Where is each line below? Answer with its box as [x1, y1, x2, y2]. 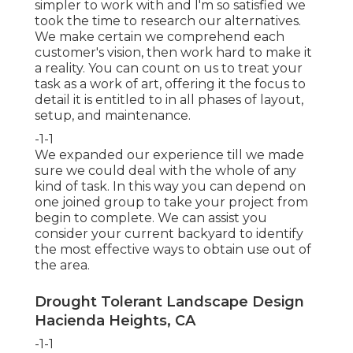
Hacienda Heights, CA [35, 312, 195, 330]
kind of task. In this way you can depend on [35, 179, 306, 195]
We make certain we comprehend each [35, 29, 284, 45]
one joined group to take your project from [35, 195, 308, 210]
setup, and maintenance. [35, 108, 191, 124]
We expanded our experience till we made [35, 147, 304, 163]
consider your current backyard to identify [35, 226, 303, 242]
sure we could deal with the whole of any [35, 163, 296, 179]
